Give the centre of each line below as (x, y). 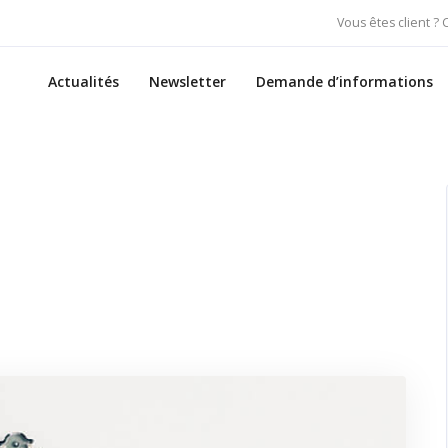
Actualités (83, 81)
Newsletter (187, 81)
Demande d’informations (344, 81)
